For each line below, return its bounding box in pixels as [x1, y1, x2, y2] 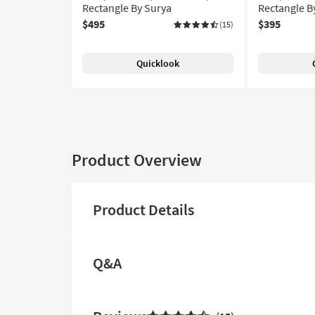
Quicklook [136, 57, 179, 70]
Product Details [93, 200, 194, 219]
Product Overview [72, 149, 202, 171]
